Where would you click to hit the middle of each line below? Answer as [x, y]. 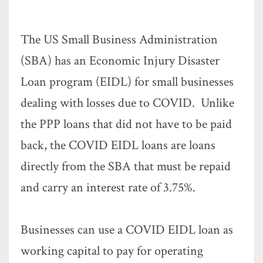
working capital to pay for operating [112, 251]
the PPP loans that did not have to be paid [126, 124]
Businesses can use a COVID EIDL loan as [127, 230]
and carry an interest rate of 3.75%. [108, 188]
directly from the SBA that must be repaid [126, 166]
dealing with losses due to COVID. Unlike [127, 103]
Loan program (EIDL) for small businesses [127, 82]
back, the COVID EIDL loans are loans [118, 145]
